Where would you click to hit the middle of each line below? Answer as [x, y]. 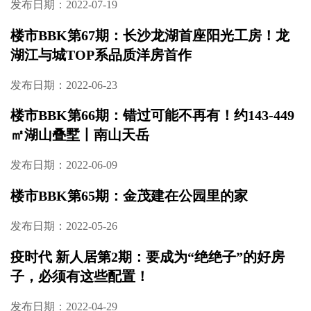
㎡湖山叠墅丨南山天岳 [79, 135]
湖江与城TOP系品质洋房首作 [101, 54]
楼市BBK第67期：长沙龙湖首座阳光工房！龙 [150, 35]
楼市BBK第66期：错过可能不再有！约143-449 [152, 116]
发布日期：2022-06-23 [64, 85]
